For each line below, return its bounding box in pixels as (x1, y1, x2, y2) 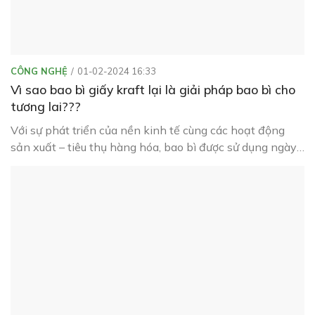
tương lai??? (11, 98, 81, 115)
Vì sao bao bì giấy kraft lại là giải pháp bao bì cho (11, 82, 295, 98)
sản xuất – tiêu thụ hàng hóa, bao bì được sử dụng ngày (11, 140, 297, 155)
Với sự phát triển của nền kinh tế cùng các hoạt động (11, 123, 285, 138)
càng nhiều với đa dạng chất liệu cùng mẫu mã (11, 157, 250, 172)
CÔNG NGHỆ (11, 65, 67, 77)
